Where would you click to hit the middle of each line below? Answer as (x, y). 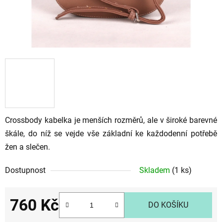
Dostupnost (25, 170)
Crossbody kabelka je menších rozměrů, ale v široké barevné (111, 120)
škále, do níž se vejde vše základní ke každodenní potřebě (111, 133)
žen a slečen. (28, 147)
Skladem (156, 170)
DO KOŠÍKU (168, 205)
